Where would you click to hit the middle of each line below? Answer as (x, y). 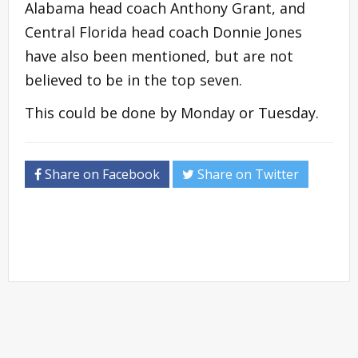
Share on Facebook (101, 174)
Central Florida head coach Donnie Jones (163, 32)
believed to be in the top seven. (133, 80)
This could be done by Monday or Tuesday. (172, 112)
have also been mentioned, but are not (159, 56)
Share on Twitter (247, 174)
